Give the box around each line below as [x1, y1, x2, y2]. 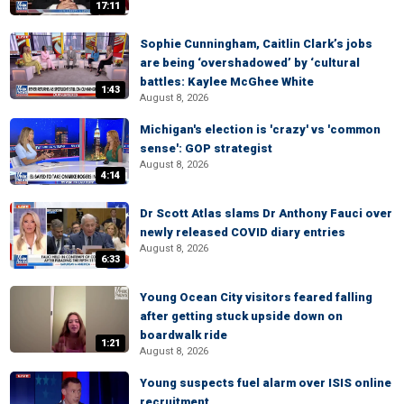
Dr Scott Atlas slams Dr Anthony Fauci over [140, 207, 392, 220]
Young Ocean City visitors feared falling [140, 290, 372, 304]
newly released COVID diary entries [140, 225, 345, 239]
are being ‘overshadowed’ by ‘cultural [140, 56, 360, 69]
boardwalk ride [140, 328, 227, 342]
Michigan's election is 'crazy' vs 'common [140, 123, 381, 136]
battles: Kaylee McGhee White [140, 75, 314, 88]
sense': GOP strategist [140, 142, 272, 155]
